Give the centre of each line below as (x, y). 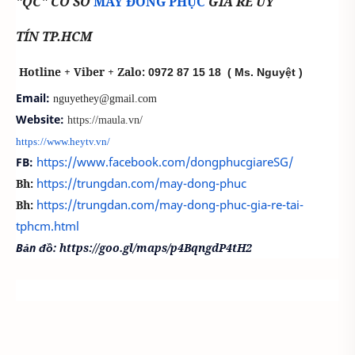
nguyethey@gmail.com (107, 98)
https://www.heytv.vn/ (63, 141)
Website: (40, 119)
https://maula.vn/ (105, 120)
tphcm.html (48, 225)
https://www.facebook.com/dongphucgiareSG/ (165, 161)
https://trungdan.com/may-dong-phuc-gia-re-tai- (170, 204)
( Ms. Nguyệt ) (262, 72)
